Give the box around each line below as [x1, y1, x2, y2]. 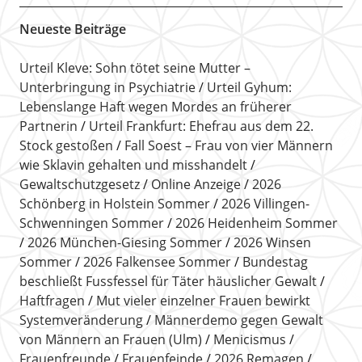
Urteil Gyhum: [206, 78, 292, 96]
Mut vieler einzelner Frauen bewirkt [95, 291, 310, 309]
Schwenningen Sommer [19, 213, 164, 232]
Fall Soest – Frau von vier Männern [124, 136, 333, 154]
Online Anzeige [150, 175, 241, 193]
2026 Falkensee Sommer [82, 252, 231, 271]
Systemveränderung [19, 310, 143, 329]
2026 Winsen [233, 233, 311, 251]
